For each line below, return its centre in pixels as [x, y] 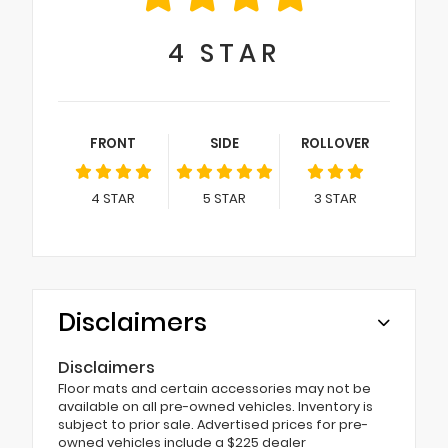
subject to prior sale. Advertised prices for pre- [213, 424]
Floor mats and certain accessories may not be [214, 388]
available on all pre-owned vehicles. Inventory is [215, 406]
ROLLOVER [335, 143]
